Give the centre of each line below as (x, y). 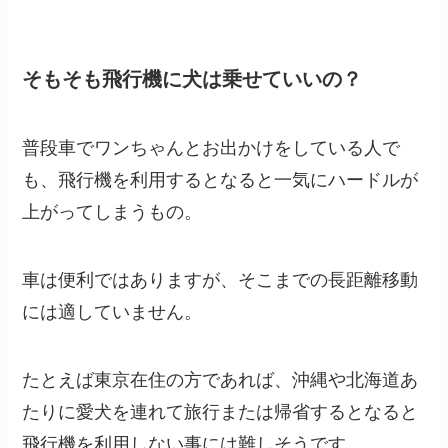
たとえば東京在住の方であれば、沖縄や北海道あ (220, 379)
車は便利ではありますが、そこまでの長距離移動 (220, 280)
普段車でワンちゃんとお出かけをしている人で (211, 148)
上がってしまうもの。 (112, 212)
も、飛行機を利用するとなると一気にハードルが (220, 180)
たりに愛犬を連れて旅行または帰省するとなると (220, 411)
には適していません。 (112, 312)
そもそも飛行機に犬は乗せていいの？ (192, 78)
